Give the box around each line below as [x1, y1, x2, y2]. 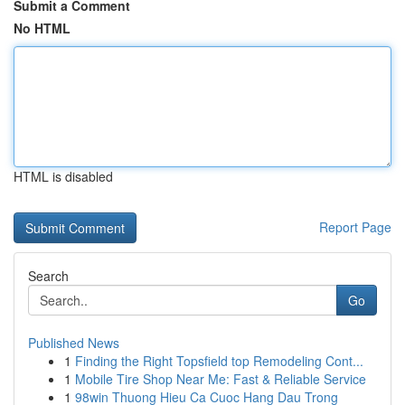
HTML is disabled [14, 167, 113, 185]
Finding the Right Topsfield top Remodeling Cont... [75, 352, 363, 370]
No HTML [14, 19, 71, 37]
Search [28, 267, 69, 285]
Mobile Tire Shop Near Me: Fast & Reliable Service [75, 370, 366, 388]
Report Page [319, 218, 391, 236]
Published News [28, 334, 119, 352]
